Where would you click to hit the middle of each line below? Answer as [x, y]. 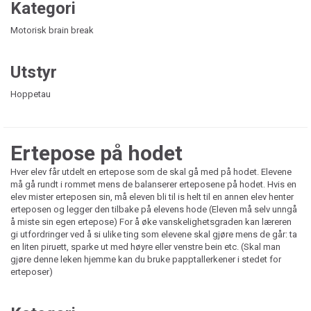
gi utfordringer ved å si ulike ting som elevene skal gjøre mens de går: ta [154, 234]
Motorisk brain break [52, 30]
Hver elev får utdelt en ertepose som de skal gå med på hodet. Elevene [151, 171]
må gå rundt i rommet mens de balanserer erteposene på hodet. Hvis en [153, 184]
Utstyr [34, 72]
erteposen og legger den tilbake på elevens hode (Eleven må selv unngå [154, 209]
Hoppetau [31, 94]
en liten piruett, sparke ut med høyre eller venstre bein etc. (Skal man [145, 246]
